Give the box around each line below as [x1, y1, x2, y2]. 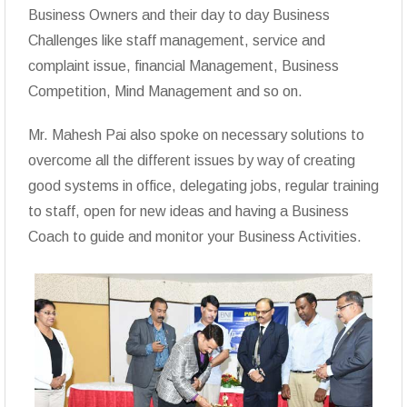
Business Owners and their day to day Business [28, 6, 330, 23]
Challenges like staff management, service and [28, 32, 325, 48]
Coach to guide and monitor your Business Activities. [28, 228, 362, 244]
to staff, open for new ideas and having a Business [28, 203, 349, 219]
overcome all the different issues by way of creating [28, 152, 355, 168]
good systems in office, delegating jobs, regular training [28, 177, 379, 194]
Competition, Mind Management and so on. [28, 83, 303, 99]
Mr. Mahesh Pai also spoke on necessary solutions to [28, 126, 364, 143]
